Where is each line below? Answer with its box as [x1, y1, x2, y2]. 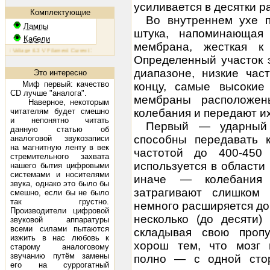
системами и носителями [10, 170, 109, 179]
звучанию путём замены [10, 251, 109, 260]
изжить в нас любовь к [10, 233, 109, 242]
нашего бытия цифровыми [10, 161, 109, 170]
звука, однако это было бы [10, 179, 109, 188]
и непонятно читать [10, 116, 109, 125]
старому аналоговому [10, 242, 109, 251]
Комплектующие [30, 8, 90, 17]
